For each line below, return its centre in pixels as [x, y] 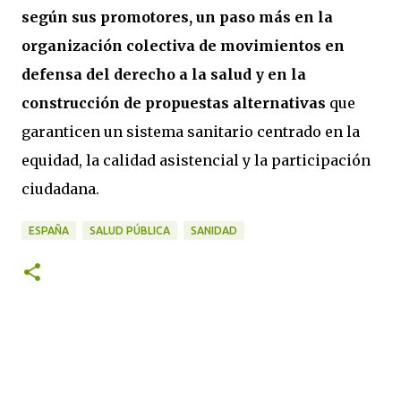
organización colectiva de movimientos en [183, 46]
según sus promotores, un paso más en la [177, 17]
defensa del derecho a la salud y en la [164, 74]
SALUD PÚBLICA [130, 230]
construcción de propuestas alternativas [174, 103]
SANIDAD [214, 230]
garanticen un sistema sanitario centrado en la [191, 132]
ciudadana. [60, 189]
